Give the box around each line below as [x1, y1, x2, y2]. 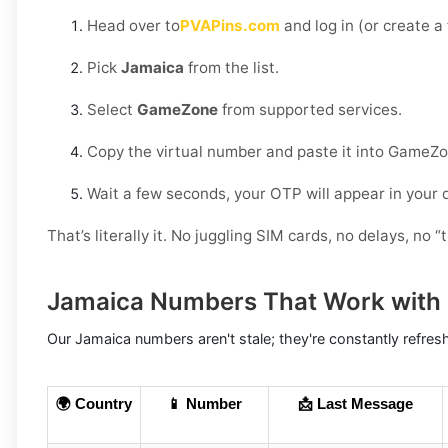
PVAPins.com [180, 16, 280, 36]
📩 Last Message [298, 396, 413, 413]
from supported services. [218, 100, 402, 120]
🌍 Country [56, 396, 132, 413]
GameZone [137, 100, 218, 120]
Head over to [87, 16, 180, 36]
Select [87, 100, 137, 120]
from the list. [184, 58, 279, 78]
